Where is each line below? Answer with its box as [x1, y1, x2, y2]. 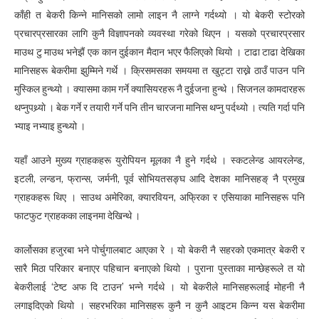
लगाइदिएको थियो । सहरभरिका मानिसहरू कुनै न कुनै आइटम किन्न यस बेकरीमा [14, 299, 305, 313]
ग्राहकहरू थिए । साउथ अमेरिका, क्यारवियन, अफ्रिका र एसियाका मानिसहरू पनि [14, 191, 305, 204]
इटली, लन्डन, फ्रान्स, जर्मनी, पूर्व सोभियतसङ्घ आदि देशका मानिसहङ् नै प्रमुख [14, 172, 305, 186]
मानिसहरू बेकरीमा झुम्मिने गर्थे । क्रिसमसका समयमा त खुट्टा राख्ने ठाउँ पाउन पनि [14, 63, 305, 77]
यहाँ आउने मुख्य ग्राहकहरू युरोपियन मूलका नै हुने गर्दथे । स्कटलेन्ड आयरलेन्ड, [14, 154, 305, 167]
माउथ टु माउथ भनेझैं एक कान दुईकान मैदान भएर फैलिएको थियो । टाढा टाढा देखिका [14, 45, 305, 58]
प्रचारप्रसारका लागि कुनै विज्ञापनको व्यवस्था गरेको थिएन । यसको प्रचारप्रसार [14, 26, 305, 40]
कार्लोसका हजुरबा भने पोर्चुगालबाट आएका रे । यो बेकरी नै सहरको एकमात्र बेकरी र [14, 244, 305, 257]
